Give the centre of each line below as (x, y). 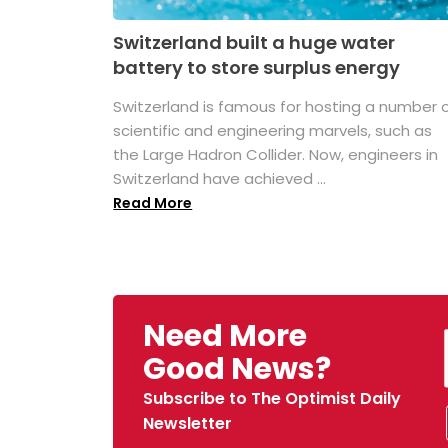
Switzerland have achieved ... (220, 179)
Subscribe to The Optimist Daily (272, 399)
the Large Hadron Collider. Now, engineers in (276, 155)
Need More (225, 336)
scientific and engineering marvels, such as (273, 131)
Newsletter (188, 424)
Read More (153, 203)
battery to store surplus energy (257, 68)
